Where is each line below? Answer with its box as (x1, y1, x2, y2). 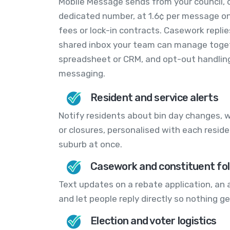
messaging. (59, 68, 105, 79)
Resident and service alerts (90, 91, 218, 104)
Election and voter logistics (90, 215, 216, 227)
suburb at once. (59, 139, 122, 150)
